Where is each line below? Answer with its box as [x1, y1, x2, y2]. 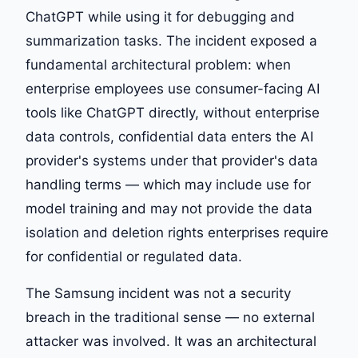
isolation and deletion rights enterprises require [26, 225, 328, 241]
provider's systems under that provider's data [26, 153, 318, 169]
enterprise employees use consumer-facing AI [26, 81, 320, 97]
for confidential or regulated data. [26, 249, 242, 265]
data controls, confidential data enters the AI [26, 129, 313, 145]
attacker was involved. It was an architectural [26, 333, 316, 349]
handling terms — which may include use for [26, 177, 311, 193]
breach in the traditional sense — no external [26, 309, 315, 325]
